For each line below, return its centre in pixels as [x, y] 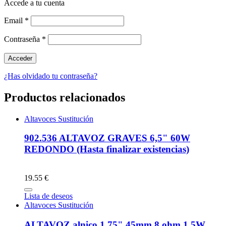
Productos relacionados [65, 97]
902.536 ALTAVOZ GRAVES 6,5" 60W [107, 138]
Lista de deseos [48, 196]
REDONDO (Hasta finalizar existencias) [107, 149]
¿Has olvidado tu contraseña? [51, 76]
